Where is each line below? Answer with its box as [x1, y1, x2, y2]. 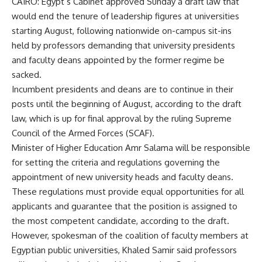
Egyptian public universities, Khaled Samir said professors [12, 244, 237, 256]
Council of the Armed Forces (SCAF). [12, 127, 154, 139]
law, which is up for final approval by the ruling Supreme [12, 113, 232, 124]
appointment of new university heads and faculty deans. [12, 171, 233, 182]
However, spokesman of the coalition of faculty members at [12, 230, 249, 241]
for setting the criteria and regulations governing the [12, 157, 220, 168]
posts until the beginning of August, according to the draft [12, 98, 242, 109]
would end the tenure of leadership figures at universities [12, 11, 239, 22]
